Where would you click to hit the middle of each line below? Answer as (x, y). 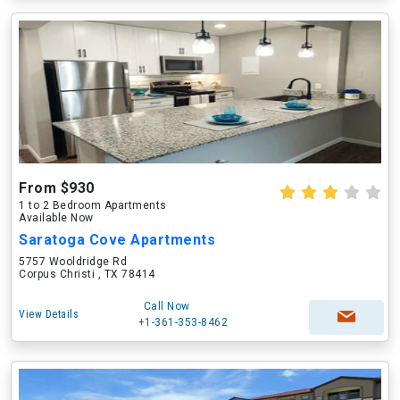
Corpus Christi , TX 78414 (87, 274)
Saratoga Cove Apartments (117, 240)
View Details (49, 314)
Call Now (167, 306)
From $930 (57, 188)
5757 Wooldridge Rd (73, 262)
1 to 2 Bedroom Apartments (93, 205)
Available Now (56, 218)
